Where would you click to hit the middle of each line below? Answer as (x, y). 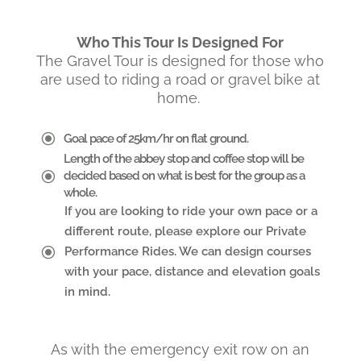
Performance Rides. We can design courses (187, 251)
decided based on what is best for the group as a (184, 176)
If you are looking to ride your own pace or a (191, 211)
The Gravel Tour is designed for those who (180, 61)
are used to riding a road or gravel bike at (180, 79)
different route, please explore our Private (185, 231)
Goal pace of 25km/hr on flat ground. (156, 138)
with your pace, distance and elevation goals (192, 272)
